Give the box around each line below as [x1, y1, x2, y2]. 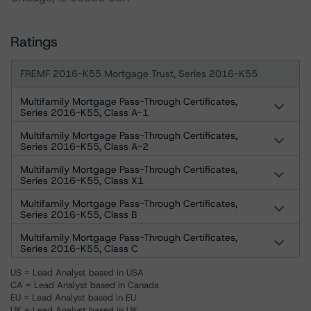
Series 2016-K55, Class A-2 [20, 140, 149, 153]
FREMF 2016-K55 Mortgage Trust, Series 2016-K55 [20, 67, 258, 80]
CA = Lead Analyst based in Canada [10, 279, 159, 291]
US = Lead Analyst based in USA [10, 267, 144, 278]
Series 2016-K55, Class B [20, 208, 137, 221]
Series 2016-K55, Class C [20, 242, 138, 255]
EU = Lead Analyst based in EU [10, 292, 136, 303]
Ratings [10, 33, 58, 51]
